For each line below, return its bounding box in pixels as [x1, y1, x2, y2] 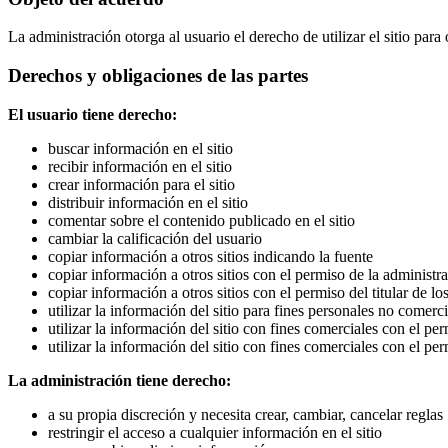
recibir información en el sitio [48, 157, 232, 175]
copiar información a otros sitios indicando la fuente [48, 247, 373, 265]
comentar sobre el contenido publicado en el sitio [48, 211, 355, 229]
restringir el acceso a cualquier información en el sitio [48, 423, 382, 441]
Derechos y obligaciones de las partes [8, 65, 308, 87]
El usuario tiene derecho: [8, 105, 177, 123]
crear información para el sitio [48, 175, 235, 193]
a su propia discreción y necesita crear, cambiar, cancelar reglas [48, 405, 443, 423]
